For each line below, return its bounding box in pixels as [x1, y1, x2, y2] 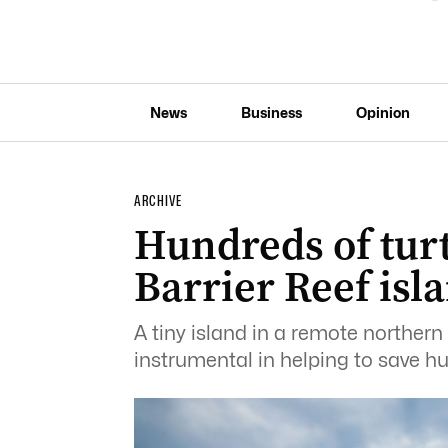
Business [240, 103, 302, 121]
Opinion [355, 103, 410, 121]
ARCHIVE [133, 192, 182, 210]
